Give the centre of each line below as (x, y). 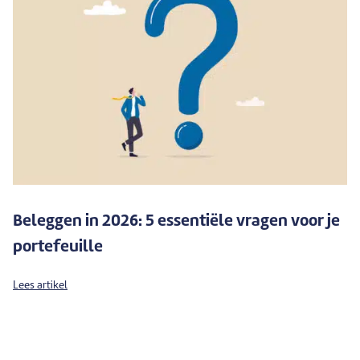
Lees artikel (40, 286)
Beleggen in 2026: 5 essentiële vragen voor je (176, 222)
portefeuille (58, 248)
